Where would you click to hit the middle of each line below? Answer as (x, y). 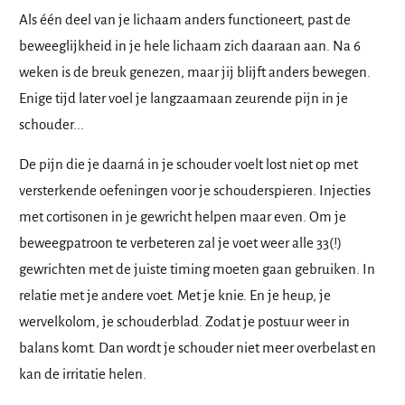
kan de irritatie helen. (83, 374)
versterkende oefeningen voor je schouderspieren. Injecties (195, 191)
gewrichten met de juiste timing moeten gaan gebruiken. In (197, 269)
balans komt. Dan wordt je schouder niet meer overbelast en (198, 348)
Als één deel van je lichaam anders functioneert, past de (185, 20)
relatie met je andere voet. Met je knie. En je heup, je (175, 296)
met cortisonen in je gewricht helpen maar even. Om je (183, 217)
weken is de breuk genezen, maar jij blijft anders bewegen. (195, 72)
